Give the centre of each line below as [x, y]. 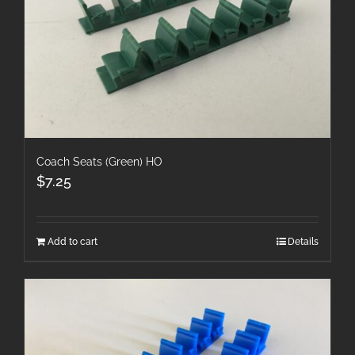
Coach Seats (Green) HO [99, 161]
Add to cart [73, 241]
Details [303, 241]
